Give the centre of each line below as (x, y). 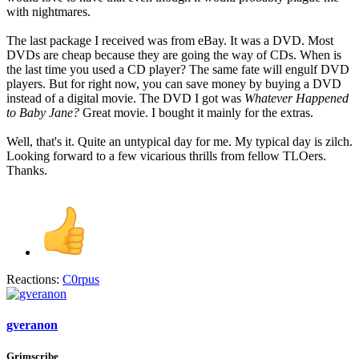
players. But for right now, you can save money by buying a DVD (174, 83)
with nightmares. (48, 11)
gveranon (32, 325)
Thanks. (27, 170)
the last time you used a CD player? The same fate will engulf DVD (178, 69)
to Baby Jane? (43, 112)
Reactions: (33, 279)
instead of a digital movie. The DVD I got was (125, 98)
